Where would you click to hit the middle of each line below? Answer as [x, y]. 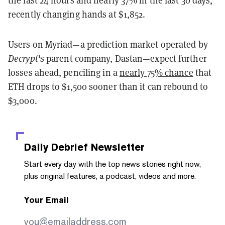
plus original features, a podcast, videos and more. [110, 176]
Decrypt [23, 58]
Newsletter [116, 147]
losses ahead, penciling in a [64, 72]
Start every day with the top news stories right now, [113, 164]
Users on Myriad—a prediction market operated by [108, 44]
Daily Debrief [56, 147]
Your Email [46, 200]
